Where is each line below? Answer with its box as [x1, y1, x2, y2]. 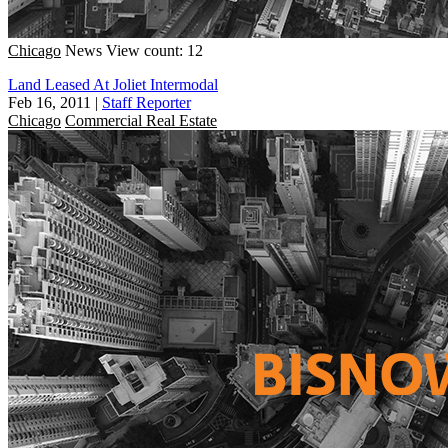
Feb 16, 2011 [8, 93, 91, 111]
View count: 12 [106, 41, 203, 59]
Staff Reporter [102, 93, 191, 111]
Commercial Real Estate [65, 111, 217, 129]
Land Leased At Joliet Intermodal [8, 75, 218, 93]
